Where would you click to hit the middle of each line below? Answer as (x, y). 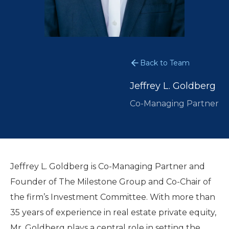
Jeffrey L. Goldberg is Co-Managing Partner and (108, 166)
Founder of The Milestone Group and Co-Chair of (111, 182)
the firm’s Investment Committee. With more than (113, 197)
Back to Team (165, 63)
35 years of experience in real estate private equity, (113, 212)
